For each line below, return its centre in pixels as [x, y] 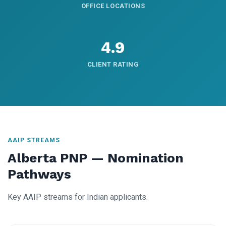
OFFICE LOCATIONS [113, 6]
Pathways [39, 174]
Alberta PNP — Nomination [96, 158]
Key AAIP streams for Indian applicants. [78, 197]
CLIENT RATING [113, 65]
